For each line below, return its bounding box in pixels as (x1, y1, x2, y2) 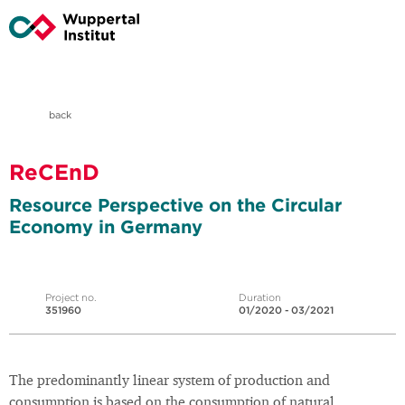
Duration (239, 291, 281, 305)
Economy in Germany (9, 215, 202, 239)
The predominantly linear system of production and (9, 374, 330, 390)
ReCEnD (9, 158, 99, 186)
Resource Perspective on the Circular (9, 193, 342, 217)
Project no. (45, 291, 97, 305)
